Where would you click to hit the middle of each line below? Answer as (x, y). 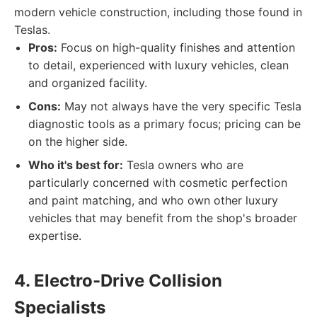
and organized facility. (88, 83)
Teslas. (32, 30)
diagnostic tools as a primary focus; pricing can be (165, 124)
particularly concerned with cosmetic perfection (158, 183)
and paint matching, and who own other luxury (153, 200)
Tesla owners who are (183, 165)
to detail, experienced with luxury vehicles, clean (158, 65)
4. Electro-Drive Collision (118, 281)
